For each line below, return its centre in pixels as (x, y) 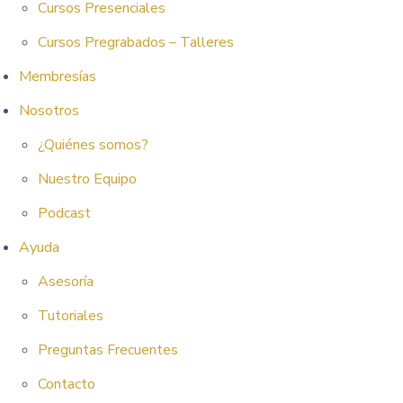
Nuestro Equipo (87, 179)
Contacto (66, 384)
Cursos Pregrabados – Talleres (135, 42)
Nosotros (49, 111)
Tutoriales (70, 316)
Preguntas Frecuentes (107, 350)
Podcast (64, 213)
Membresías (57, 76)
